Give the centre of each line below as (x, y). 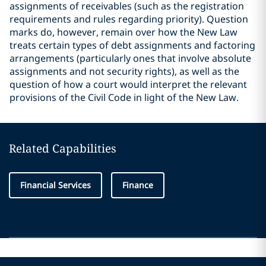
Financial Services (56, 185)
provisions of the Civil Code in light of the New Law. (124, 97)
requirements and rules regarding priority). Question (129, 19)
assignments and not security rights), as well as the (124, 71)
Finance (138, 185)
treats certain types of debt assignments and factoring (132, 45)
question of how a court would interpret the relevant (128, 84)
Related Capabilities (63, 148)
